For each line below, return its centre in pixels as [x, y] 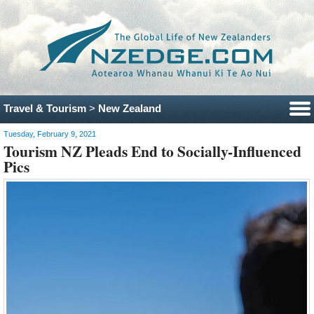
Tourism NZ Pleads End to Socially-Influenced [152, 151]
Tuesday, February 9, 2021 [50, 134]
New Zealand [130, 108]
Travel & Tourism [45, 108]
